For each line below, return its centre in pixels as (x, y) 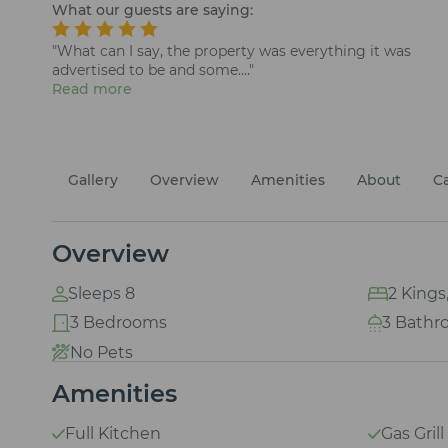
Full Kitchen (113, 434)
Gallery (93, 180)
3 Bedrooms (118, 322)
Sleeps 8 (101, 293)
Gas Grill (412, 434)
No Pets (101, 352)
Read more (92, 89)
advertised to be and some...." (153, 70)
